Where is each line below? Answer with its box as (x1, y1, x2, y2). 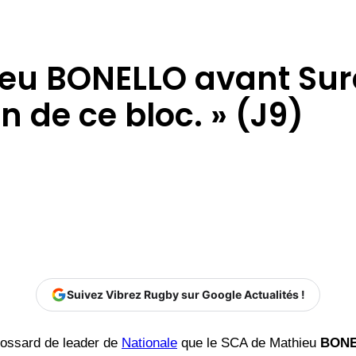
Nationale (122, 335, 177, 351)
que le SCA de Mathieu (177, 335, 320, 351)
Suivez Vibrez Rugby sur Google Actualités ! (67, 288, 305, 302)
